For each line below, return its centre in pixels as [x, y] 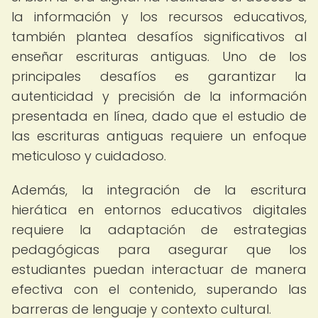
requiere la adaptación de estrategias [159, 230]
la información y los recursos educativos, [159, 17]
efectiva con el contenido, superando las [159, 289]
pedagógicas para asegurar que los [159, 250]
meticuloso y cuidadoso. [89, 156]
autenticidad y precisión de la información [159, 96]
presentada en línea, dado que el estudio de [159, 116]
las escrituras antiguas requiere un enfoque [159, 136]
